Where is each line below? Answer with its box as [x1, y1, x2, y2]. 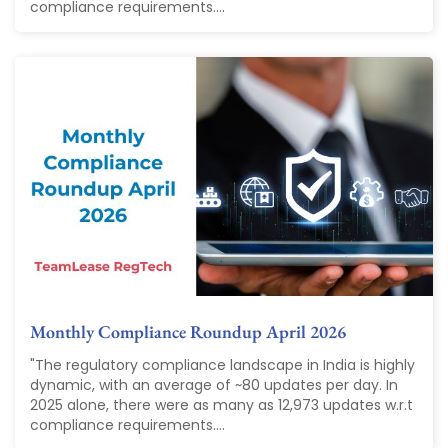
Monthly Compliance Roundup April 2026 [30, 320, 346, 344]
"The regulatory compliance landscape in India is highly [30, 355, 415, 376]
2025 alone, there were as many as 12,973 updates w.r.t [30, 395, 413, 416]
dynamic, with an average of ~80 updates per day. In [30, 375, 398, 396]
